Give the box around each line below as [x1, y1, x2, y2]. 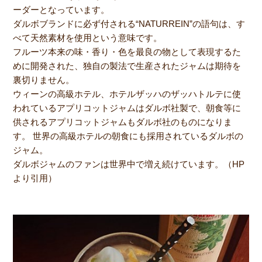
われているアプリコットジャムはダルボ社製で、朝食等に [13, 103, 242, 113]
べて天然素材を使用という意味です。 [13, 33, 163, 43]
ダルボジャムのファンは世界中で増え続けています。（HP [13, 159, 245, 170]
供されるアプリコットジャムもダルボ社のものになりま [13, 117, 233, 127]
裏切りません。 [13, 75, 75, 85]
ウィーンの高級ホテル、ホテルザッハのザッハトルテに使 [13, 89, 242, 99]
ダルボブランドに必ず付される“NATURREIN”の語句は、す [13, 19, 246, 29]
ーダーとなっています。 [13, 5, 110, 15]
